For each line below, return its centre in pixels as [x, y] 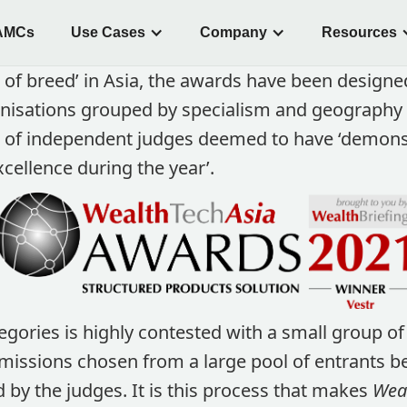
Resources [359, 32]
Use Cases [108, 32]
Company [233, 32]
